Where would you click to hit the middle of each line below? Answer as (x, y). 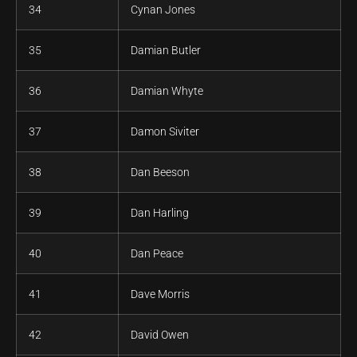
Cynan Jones (163, 10)
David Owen (160, 335)
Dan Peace (157, 254)
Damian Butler (166, 51)
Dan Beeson (160, 173)
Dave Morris (160, 294)
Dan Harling (160, 213)
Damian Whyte (167, 91)
